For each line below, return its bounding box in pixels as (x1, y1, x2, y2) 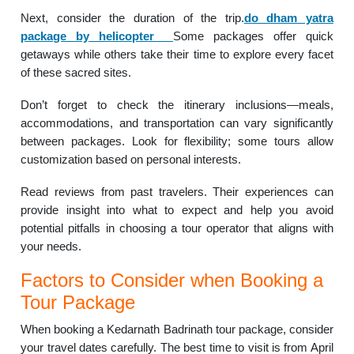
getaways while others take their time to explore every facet (21, 47, 333, 62)
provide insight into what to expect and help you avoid (21, 203, 333, 217)
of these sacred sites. (21, 66, 132, 80)
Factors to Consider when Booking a (21, 269, 324, 292)
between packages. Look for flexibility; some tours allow (21, 134, 333, 149)
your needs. (21, 239, 82, 254)
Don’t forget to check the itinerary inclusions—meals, (21, 98, 333, 112)
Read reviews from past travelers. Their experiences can (21, 185, 333, 199)
